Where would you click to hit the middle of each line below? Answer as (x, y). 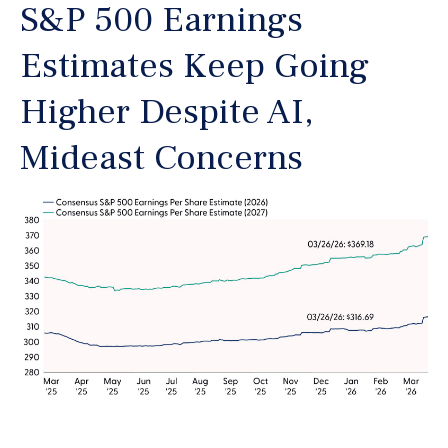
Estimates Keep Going (194, 65)
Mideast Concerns (166, 157)
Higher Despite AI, (166, 111)
